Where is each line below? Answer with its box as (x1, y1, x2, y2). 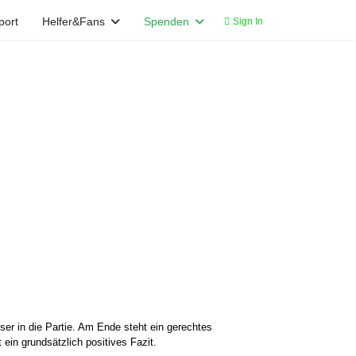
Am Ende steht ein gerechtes (78, 321, 212, 333)
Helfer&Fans (42, 15, 105, 28)
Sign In (233, 16, 263, 27)
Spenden (144, 15, 189, 28)
